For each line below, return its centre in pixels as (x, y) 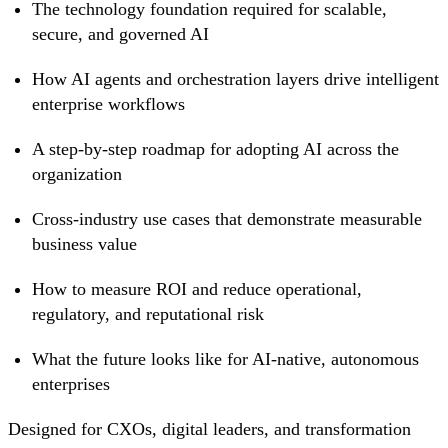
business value (84, 244)
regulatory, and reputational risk (148, 314)
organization (77, 174)
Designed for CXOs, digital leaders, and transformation (209, 429)
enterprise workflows (108, 104)
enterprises (71, 384)
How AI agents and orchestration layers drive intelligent (235, 79)
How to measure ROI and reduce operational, (197, 289)
